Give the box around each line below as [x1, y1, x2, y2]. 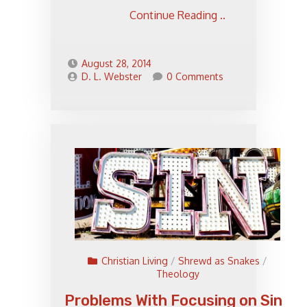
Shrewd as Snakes [178, 255, 260, 267]
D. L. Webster [82, 71, 142, 83]
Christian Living [101, 255, 168, 267]
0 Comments [167, 71, 223, 83]
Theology [156, 268, 199, 280]
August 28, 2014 [82, 58, 151, 70]
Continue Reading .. [130, 8, 225, 23]
